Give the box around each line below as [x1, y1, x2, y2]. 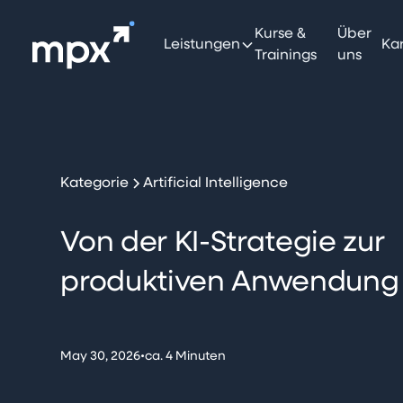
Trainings [254, 49, 317, 63]
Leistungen [163, 38, 240, 52]
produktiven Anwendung [60, 268, 399, 297]
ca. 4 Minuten [145, 350, 227, 363]
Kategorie [60, 176, 130, 191]
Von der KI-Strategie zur [60, 228, 385, 257]
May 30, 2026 [60, 350, 141, 363]
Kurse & [254, 27, 306, 41]
